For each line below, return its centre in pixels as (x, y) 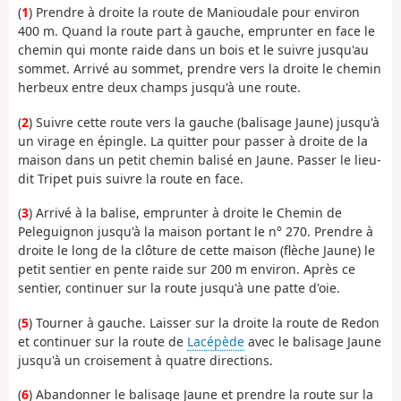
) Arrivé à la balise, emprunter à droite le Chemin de (185, 213)
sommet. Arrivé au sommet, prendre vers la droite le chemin (200, 69)
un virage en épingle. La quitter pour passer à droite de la (193, 141)
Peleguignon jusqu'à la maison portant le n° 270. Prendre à (196, 232)
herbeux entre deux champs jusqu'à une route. (159, 88)
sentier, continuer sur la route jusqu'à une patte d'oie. (179, 288)
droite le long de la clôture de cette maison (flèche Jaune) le (196, 251)
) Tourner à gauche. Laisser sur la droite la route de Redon (204, 322)
